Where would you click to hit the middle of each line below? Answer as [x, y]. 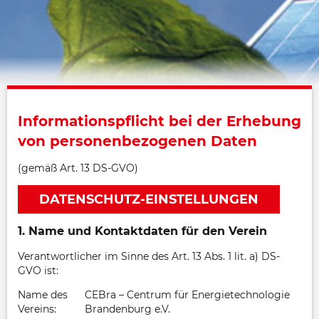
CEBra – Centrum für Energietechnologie [187, 295]
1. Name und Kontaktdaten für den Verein [142, 231]
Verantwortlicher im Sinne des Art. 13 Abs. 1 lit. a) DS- [149, 256]
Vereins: [37, 309]
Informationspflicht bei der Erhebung [159, 121]
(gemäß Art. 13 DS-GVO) [78, 168]
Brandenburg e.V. [127, 309]
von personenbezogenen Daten [137, 141]
